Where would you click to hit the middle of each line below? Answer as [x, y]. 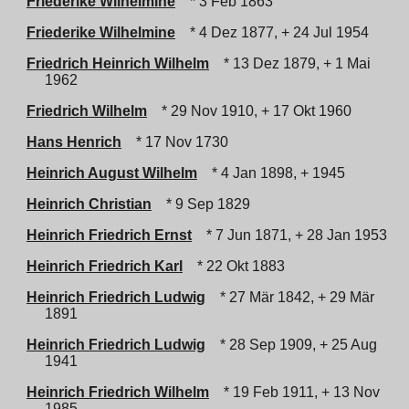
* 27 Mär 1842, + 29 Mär [294, 297]
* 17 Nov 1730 [178, 142]
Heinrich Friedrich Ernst [109, 235]
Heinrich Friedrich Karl [105, 266]
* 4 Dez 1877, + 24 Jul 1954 [276, 32]
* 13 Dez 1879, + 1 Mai [294, 63]
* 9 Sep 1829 [204, 204]
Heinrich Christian [89, 204]
